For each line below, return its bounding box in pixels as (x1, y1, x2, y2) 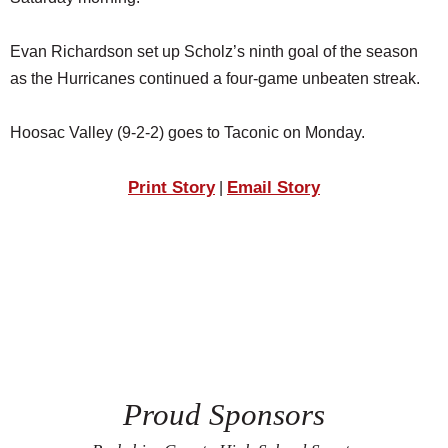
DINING (10, 49, 61, 72)
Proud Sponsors (123, 397, 325, 432)
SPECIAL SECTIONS (10, 169, 152, 192)
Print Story (128, 176, 215, 197)
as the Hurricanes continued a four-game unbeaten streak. (10, 69, 420, 87)
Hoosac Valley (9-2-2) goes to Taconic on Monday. (10, 123, 365, 141)
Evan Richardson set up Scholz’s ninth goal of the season (10, 42, 418, 60)
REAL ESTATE (10, 89, 107, 112)
